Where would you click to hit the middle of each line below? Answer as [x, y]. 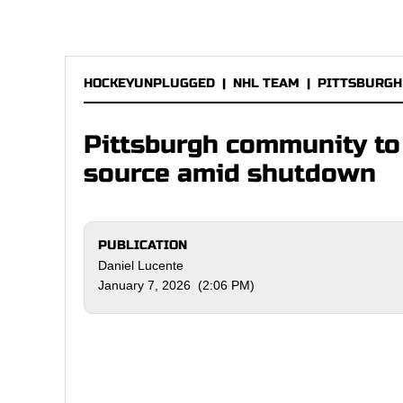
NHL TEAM [266, 83]
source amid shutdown [230, 174]
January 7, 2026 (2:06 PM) [176, 285]
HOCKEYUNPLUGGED [149, 83]
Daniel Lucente [141, 265]
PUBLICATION [143, 245]
